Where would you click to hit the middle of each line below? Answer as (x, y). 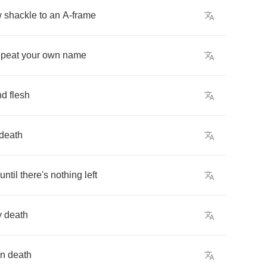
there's (34, 175)
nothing (66, 175)
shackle (21, 15)
